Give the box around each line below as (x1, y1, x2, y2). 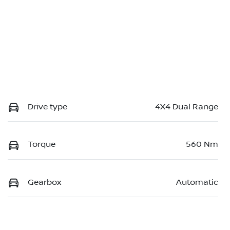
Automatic (176, 177, 218, 187)
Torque (28, 140, 55, 149)
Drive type (28, 102, 67, 112)
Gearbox (28, 177, 61, 187)
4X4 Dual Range (155, 102, 218, 112)
